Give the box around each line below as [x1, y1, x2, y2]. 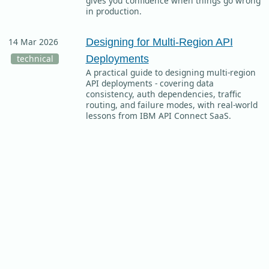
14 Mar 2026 [8, 36, 58, 48]
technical [16, 53, 53, 65]
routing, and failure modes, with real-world [85, 99, 258, 111]
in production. [85, 5, 142, 17]
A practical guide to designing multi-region [85, 67, 256, 79]
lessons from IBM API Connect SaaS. [85, 110, 231, 122]
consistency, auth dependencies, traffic [85, 88, 241, 100]
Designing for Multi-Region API [85, 35, 233, 49]
